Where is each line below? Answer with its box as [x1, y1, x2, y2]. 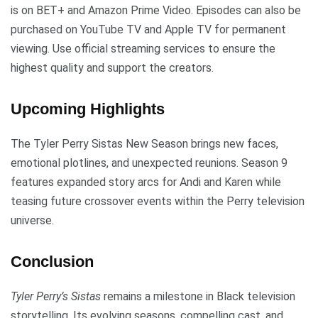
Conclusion [11, 253, 94, 271]
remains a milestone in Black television [101, 290, 295, 304]
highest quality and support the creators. [11, 61, 214, 75]
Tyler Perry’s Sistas [11, 290, 101, 304]
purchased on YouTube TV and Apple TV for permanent [11, 23, 286, 37]
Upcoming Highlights [11, 100, 165, 119]
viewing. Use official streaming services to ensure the [11, 42, 275, 56]
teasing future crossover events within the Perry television [11, 194, 305, 209]
